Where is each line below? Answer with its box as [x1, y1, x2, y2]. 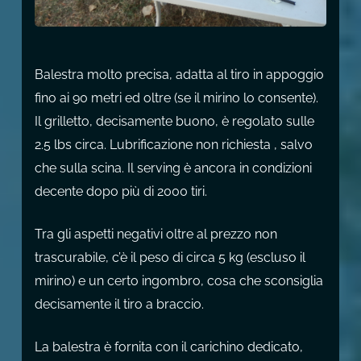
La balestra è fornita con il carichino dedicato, [34, 338, 303, 355]
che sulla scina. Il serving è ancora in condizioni [34, 160, 312, 176]
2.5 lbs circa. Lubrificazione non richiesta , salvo [34, 136, 313, 152]
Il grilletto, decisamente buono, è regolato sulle [34, 113, 314, 129]
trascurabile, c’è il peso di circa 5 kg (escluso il [34, 249, 305, 265]
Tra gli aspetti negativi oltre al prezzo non [34, 226, 277, 242]
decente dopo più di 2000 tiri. [34, 183, 207, 199]
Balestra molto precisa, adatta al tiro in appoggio [34, 66, 324, 82]
